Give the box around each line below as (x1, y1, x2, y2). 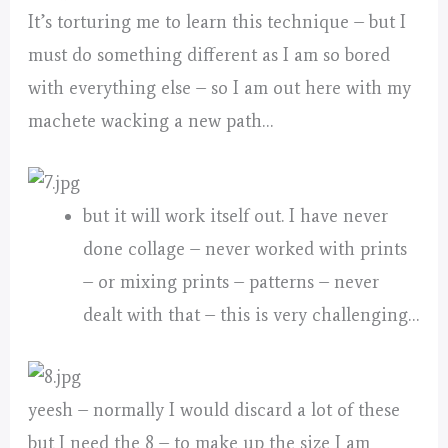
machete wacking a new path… (28, 110, 274, 133)
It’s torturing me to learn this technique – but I (28, 11, 407, 34)
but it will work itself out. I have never (82, 205, 388, 228)
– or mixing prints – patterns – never (82, 271, 379, 294)
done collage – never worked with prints (82, 238, 407, 261)
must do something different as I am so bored (28, 44, 391, 67)
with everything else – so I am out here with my (28, 77, 412, 100)
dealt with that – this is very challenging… (82, 304, 419, 327)
